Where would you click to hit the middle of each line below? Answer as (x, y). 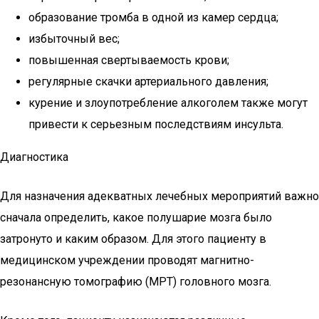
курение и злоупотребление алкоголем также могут (168, 103)
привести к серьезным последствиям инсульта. (156, 124)
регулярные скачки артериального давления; (148, 82)
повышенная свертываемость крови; (129, 60)
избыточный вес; (74, 39)
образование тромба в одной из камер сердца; (153, 17)
